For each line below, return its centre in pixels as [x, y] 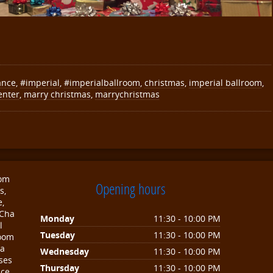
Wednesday [65, 251]
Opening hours [130, 188]
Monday [57, 218]
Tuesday [58, 235]
